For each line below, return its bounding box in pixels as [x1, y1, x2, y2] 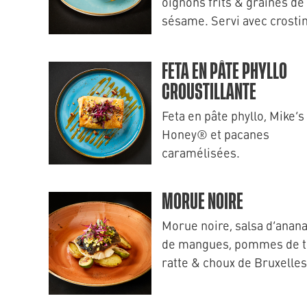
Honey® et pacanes [162, 125, 269, 143]
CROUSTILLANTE [162, 82, 256, 103]
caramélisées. [162, 144, 240, 161]
